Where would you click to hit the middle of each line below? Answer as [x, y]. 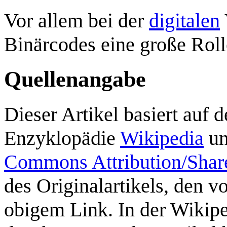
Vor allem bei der [77, 20]
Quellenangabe [75, 79]
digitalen [184, 20]
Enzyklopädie [62, 138]
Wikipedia [162, 138]
